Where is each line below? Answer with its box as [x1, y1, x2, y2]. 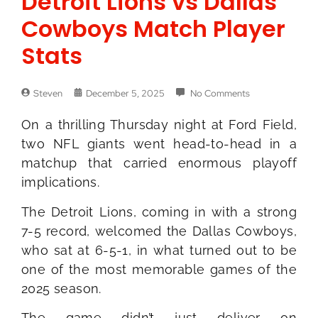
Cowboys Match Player [21, 13, 285, 45]
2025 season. [21, 280, 102, 296]
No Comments [188, 87, 250, 100]
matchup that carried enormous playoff [21, 155, 297, 171]
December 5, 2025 [86, 87, 165, 100]
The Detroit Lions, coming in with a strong [21, 204, 297, 219]
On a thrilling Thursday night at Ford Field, [21, 117, 297, 133]
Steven [33, 87, 62, 100]
